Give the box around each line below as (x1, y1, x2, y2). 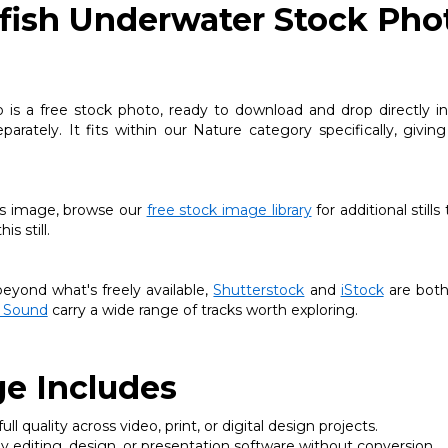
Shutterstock (213, 280, 305, 299)
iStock (340, 280, 384, 299)
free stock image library (146, 200, 312, 219)
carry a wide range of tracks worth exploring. (47, 300, 358, 319)
